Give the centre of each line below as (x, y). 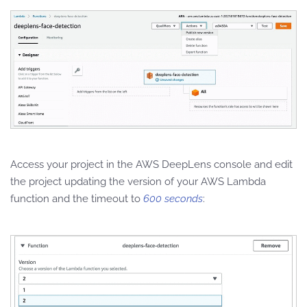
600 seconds (173, 199)
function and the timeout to (77, 199)
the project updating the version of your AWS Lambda (138, 182)
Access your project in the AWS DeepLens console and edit (151, 165)
